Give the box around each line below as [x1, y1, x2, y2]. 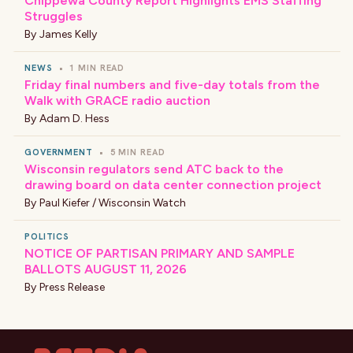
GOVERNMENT [24, 147, 93, 158]
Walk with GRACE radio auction [24, 93, 210, 108]
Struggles [24, 9, 83, 24]
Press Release [39, 281, 105, 294]
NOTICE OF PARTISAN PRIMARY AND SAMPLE [24, 246, 295, 261]
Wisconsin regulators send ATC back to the [24, 162, 284, 176]
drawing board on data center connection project [24, 177, 321, 192]
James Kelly [39, 28, 97, 41]
